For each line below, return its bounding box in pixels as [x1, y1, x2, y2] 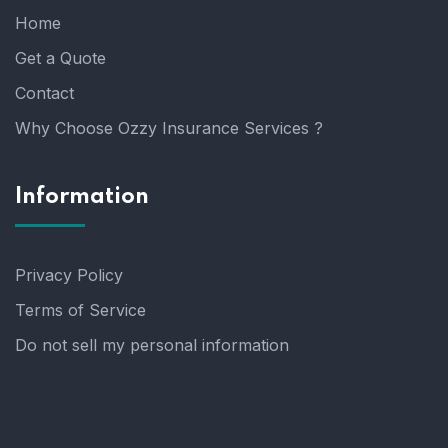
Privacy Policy [15, 265, 123, 285]
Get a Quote [15, 48, 106, 68]
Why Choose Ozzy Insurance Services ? [15, 118, 323, 138]
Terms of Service [15, 300, 146, 320]
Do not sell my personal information [15, 335, 289, 355]
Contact [15, 83, 74, 103]
